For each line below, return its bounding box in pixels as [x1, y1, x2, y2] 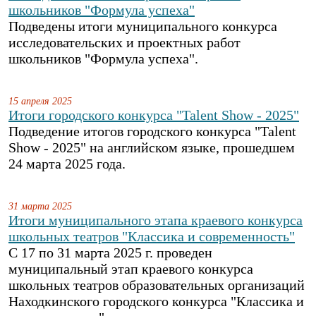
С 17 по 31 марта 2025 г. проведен [8, 245, 212, 260]
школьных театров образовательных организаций [8, 277, 305, 293]
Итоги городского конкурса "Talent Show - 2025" [8, 107, 299, 123]
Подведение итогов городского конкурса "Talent [8, 123, 296, 139]
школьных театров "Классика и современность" [8, 229, 295, 244]
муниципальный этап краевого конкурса [8, 261, 253, 276]
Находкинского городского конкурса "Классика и [8, 293, 304, 309]
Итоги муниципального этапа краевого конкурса [8, 212, 303, 228]
